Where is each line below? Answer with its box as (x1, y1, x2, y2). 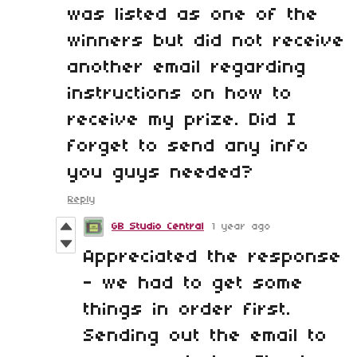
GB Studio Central (112, 222, 204, 233)
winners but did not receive (68, 32, 345, 52)
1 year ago (212, 222, 271, 233)
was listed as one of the (68, 6, 319, 25)
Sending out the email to (84, 327, 328, 347)
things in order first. (84, 300, 292, 320)
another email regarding (68, 58, 307, 78)
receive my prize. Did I (68, 111, 297, 131)
